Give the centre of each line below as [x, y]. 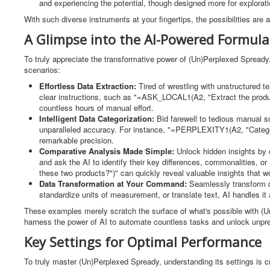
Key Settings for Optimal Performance [143, 242]
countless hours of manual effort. [96, 108]
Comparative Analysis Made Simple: [108, 151]
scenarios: [42, 70]
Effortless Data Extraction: [89, 86]
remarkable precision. [77, 140]
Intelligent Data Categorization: [98, 118]
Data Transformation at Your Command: [114, 184]
